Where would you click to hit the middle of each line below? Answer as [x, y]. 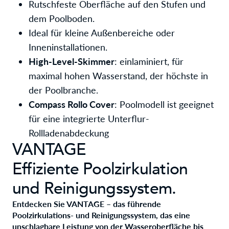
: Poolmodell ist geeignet [164, 104]
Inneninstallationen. [68, 47]
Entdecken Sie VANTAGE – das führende [87, 204]
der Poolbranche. [63, 90]
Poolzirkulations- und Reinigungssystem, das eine [101, 215]
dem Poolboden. [62, 18]
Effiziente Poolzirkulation [100, 169]
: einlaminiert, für [149, 61]
